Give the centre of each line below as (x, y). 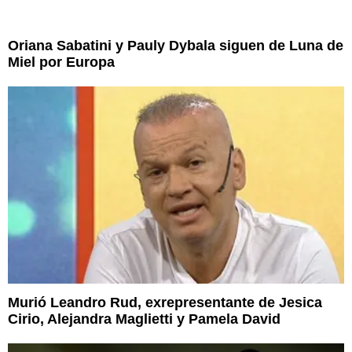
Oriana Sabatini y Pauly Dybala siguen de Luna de (176, 45)
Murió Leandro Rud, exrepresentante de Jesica (165, 303)
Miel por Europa (61, 62)
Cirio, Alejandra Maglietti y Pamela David (144, 319)
